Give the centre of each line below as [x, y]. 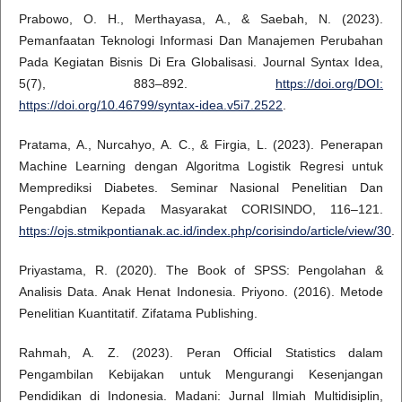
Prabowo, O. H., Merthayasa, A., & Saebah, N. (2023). [201, 18]
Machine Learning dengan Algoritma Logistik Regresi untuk [201, 166]
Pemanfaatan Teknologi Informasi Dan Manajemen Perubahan [201, 40]
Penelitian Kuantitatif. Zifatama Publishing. [138, 313]
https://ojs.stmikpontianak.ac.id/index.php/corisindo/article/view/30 [205, 230]
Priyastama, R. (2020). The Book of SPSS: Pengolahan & [201, 270]
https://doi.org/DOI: [330, 83]
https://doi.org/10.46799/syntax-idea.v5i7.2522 [150, 105]
